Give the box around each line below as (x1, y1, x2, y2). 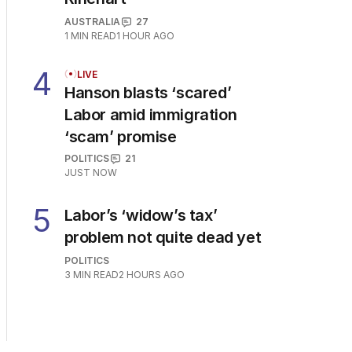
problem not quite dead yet (64, 228, 262, 247)
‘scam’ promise (64, 127, 177, 146)
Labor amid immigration (64, 105, 237, 124)
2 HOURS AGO (118, 269, 185, 280)
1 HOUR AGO (115, 30, 174, 42)
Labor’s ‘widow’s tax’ (64, 206, 218, 225)
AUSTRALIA (64, 16, 120, 27)
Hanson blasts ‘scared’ (64, 83, 232, 102)
